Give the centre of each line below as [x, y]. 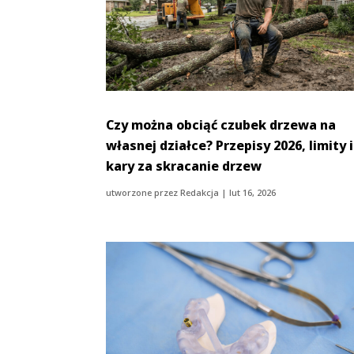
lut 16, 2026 [253, 192]
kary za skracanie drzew [184, 166]
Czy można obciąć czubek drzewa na [221, 124]
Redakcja [200, 192]
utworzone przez [143, 192]
